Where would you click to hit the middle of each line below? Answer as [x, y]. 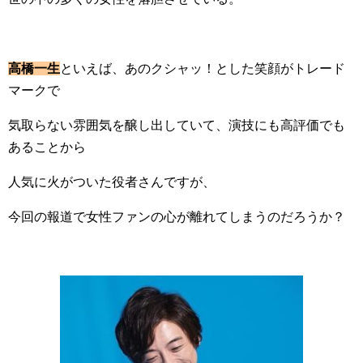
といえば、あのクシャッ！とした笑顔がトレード [203, 69]
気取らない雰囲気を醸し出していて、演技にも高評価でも [177, 126]
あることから [47, 147]
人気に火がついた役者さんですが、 [112, 182]
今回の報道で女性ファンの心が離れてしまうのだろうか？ [177, 217]
